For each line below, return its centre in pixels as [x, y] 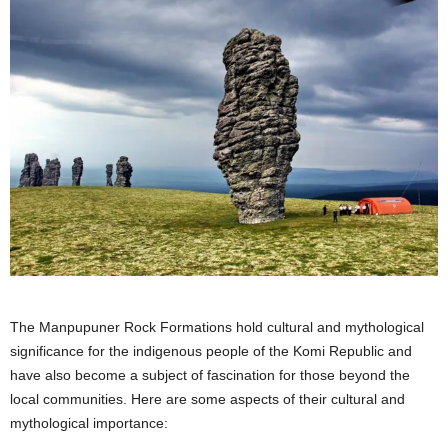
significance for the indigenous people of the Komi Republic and [211, 351]
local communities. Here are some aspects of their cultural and [207, 399]
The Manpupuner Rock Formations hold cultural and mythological [217, 327]
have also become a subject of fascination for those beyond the [210, 375]
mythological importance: [89, 423]
